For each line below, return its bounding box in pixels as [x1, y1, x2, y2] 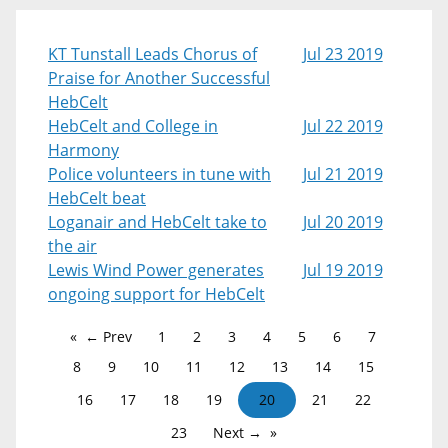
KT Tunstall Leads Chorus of [48, 43, 257, 65]
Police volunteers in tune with [48, 163, 271, 185]
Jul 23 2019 [302, 43, 383, 65]
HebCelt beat [48, 187, 146, 209]
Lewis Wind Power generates [48, 259, 264, 281]
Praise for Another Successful [48, 67, 270, 89]
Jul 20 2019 [302, 211, 383, 233]
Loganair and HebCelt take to [48, 211, 267, 233]
